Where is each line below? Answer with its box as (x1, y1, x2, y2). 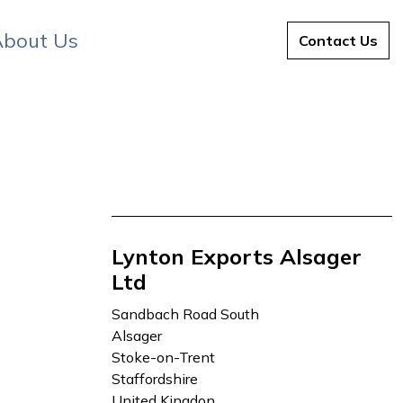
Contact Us (299, 31, 378, 49)
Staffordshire (112, 370, 199, 388)
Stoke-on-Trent (112, 348, 216, 366)
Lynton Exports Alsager (112, 243, 362, 270)
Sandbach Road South (112, 305, 260, 323)
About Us (201, 30, 273, 50)
